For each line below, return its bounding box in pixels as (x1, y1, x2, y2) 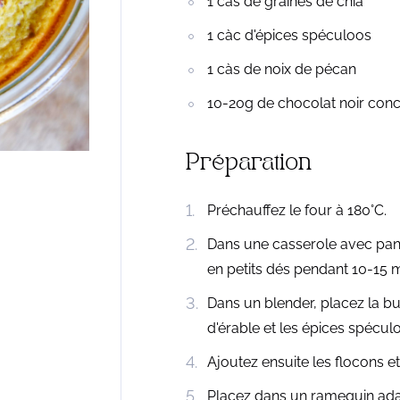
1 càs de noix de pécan (206, 60, 356, 78)
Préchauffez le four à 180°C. (206, 202, 387, 220)
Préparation (185, 156, 312, 174)
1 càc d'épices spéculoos (206, 26, 371, 44)
